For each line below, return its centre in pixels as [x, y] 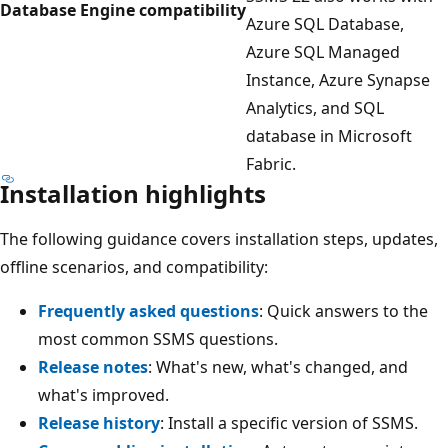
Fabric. [271, 163]
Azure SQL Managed [323, 51]
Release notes [93, 366]
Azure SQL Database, [325, 23]
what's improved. [103, 394]
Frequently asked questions [148, 310]
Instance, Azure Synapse [338, 79]
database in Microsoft [329, 135]
